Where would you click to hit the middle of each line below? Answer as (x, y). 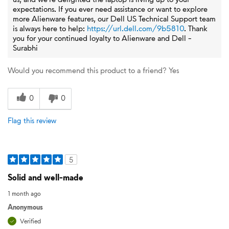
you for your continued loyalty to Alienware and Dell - (102, 38)
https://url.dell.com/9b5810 (135, 28)
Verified (30, 221)
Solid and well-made (45, 177)
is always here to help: (50, 28)
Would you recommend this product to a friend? (87, 70)
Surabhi (25, 48)
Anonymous (25, 207)
